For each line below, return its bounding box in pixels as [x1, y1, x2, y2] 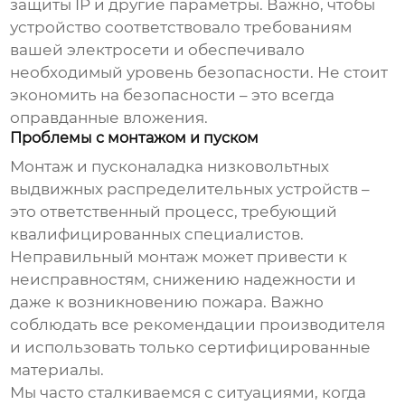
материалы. [10, 361, 105, 380]
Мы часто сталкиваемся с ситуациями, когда [10, 383, 367, 402]
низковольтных [207, 157, 330, 176]
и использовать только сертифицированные [10, 338, 372, 357]
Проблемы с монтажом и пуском [10, 129, 259, 147]
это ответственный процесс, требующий [10, 202, 338, 221]
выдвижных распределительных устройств [10, 180, 359, 199]
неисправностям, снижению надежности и [10, 270, 357, 289]
